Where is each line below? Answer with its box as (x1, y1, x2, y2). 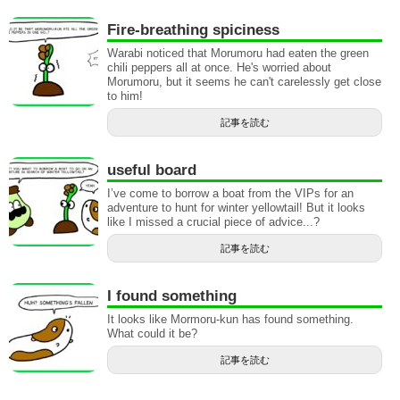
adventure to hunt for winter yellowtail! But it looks (107, 201, 365, 215)
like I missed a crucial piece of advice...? (107, 215, 320, 229)
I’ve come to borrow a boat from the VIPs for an (107, 187, 354, 201)
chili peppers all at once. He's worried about (107, 61, 331, 75)
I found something (107, 287, 237, 305)
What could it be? (107, 327, 197, 341)
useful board (107, 162, 196, 179)
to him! (107, 89, 143, 104)
